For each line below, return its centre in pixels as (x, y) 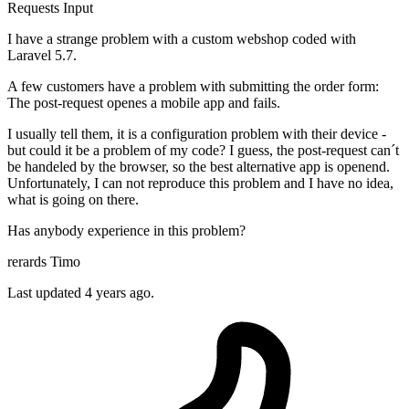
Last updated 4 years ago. (81, 293)
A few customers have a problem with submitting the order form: (193, 87)
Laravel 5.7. (42, 56)
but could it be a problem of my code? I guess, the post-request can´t (203, 151)
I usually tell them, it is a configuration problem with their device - (197, 134)
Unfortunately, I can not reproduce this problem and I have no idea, (200, 184)
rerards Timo (44, 262)
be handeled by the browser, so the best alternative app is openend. (199, 167)
